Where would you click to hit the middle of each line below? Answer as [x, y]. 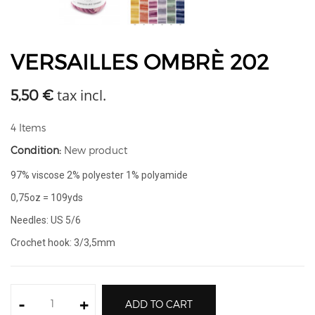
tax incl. [80, 95]
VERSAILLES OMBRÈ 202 [140, 61]
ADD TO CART [159, 304]
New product [96, 150]
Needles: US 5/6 [46, 220]
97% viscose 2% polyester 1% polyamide [99, 175]
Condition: [36, 150]
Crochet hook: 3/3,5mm [63, 243]
